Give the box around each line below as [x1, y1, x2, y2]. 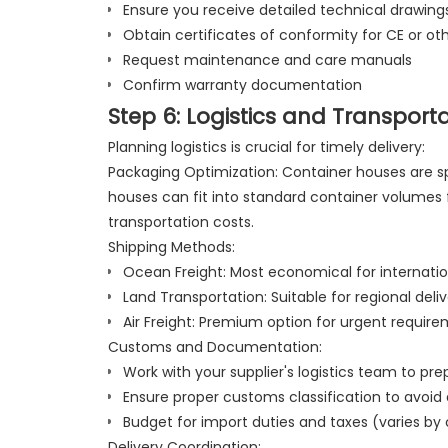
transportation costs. [107, 211, 254, 232]
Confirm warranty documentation [122, 74, 362, 95]
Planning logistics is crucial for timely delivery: [107, 136, 425, 157]
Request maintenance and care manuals [122, 49, 412, 70]
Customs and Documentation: [107, 336, 322, 357]
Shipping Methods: [107, 236, 235, 257]
